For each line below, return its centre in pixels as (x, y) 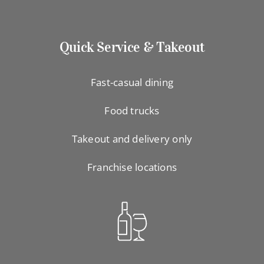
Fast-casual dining (132, 82)
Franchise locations (132, 167)
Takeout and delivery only (132, 139)
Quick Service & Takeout (132, 47)
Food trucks (132, 111)
